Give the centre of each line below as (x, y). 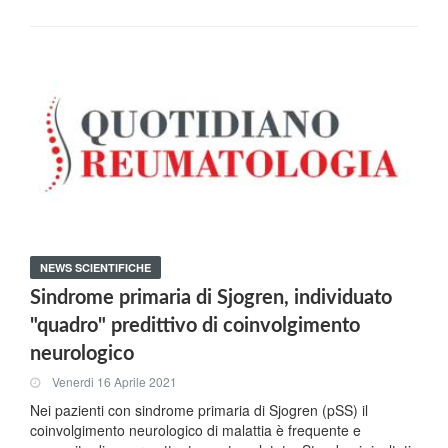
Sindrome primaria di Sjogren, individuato (211, 298)
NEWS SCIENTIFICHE (95, 268)
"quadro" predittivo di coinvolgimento (195, 326)
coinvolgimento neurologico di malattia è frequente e (195, 430)
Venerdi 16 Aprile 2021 (114, 381)
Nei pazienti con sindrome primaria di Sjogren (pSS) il (199, 410)
